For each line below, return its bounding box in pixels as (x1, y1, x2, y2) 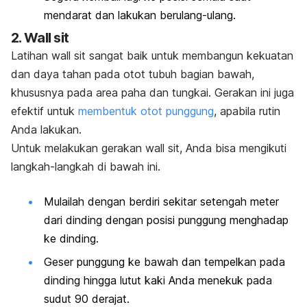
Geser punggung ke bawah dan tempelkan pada (44, 254, 285, 269)
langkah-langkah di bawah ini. (11, 160, 160, 174)
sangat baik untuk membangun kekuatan (86, 49, 293, 63)
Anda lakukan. (11, 123, 82, 137)
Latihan (11, 49, 51, 63)
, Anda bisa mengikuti (180, 141, 286, 156)
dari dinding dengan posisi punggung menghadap (44, 213, 288, 228)
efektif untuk (11, 104, 78, 119)
